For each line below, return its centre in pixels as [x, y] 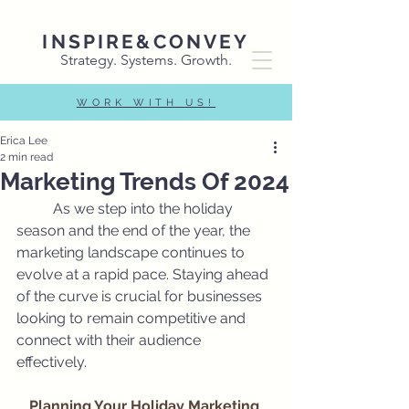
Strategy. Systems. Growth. [146, 60]
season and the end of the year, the [135, 231]
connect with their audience [110, 340]
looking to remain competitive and [133, 318]
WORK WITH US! [146, 103]
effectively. [53, 362]
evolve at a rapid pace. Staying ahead [144, 274]
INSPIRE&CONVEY [146, 42]
